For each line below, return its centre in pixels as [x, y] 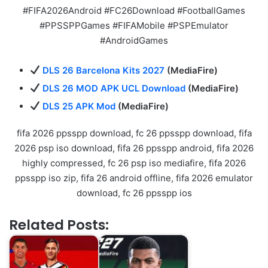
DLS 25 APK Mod [79, 106]
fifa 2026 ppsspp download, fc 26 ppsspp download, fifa [134, 133]
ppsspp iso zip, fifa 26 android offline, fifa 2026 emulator [134, 178]
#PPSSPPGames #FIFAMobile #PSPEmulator [134, 25]
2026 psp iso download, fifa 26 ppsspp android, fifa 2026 [134, 148]
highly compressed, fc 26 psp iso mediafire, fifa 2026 [134, 163]
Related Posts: [59, 225]
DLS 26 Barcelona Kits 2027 [104, 70]
